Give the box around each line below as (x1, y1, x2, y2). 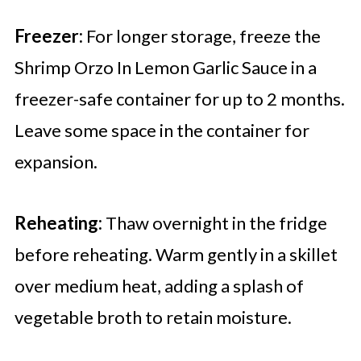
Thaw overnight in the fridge (102, 212, 327, 234)
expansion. (14, 151, 98, 173)
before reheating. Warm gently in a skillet (14, 243, 338, 266)
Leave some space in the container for (14, 119, 309, 142)
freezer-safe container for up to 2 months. (14, 88, 345, 110)
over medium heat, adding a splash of (14, 275, 304, 297)
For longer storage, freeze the (82, 25, 321, 48)
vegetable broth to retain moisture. (14, 306, 292, 329)
